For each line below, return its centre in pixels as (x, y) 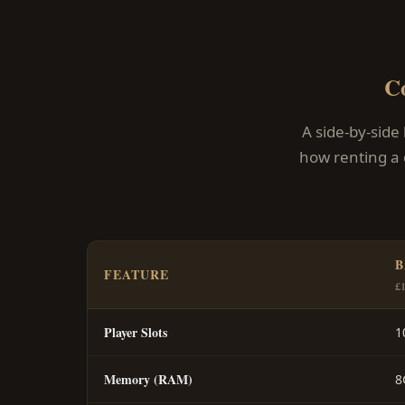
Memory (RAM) (148, 380)
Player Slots (136, 333)
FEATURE (137, 275)
